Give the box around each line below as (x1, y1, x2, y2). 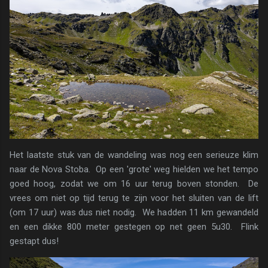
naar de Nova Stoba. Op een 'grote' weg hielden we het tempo (10, 164, 258, 175)
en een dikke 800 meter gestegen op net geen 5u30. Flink (10, 221, 258, 233)
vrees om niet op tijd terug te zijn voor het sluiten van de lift (10, 193, 258, 204)
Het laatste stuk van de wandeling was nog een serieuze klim (10, 150, 258, 161)
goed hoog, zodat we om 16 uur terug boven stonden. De (10, 178, 258, 190)
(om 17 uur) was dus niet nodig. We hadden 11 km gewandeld (10, 207, 258, 218)
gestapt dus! (10, 236, 59, 247)
